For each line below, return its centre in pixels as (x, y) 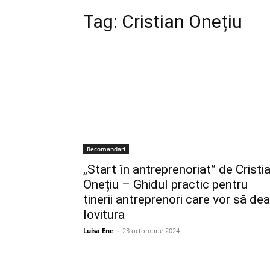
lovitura (104, 215)
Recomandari (106, 149)
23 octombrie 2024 (151, 231)
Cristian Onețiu (182, 21)
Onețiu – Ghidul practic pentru (165, 184)
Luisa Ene (99, 231)
